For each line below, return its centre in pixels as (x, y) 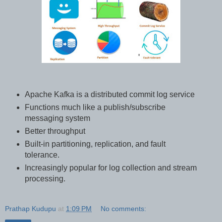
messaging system (57, 118)
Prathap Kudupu (30, 208)
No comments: (124, 208)
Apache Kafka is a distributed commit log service (110, 95)
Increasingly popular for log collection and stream (111, 167)
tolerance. (43, 155)
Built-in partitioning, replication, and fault (95, 144)
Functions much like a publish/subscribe (95, 108)
